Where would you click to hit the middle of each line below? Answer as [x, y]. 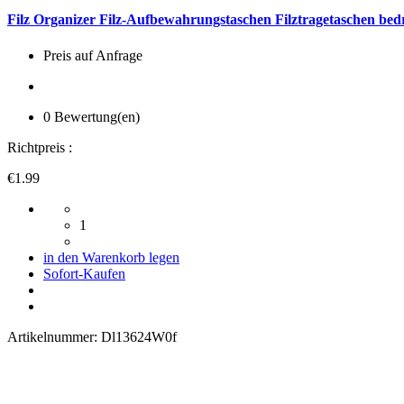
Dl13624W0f [139, 336]
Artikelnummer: [54, 336]
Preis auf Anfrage [93, 55]
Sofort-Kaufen [84, 273]
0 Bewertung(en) [92, 116]
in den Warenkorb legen [111, 257]
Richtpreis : [40, 147]
